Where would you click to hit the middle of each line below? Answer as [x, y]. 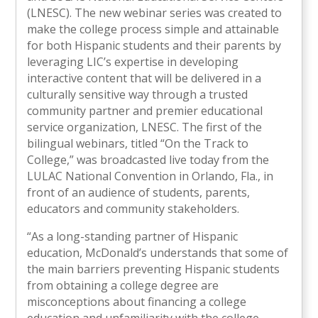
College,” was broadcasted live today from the [148, 160]
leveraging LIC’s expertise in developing [133, 62]
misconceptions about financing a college [137, 302]
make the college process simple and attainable [153, 29]
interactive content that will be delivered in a [144, 78]
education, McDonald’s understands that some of [158, 253]
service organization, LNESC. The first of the [145, 127]
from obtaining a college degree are [123, 286]
